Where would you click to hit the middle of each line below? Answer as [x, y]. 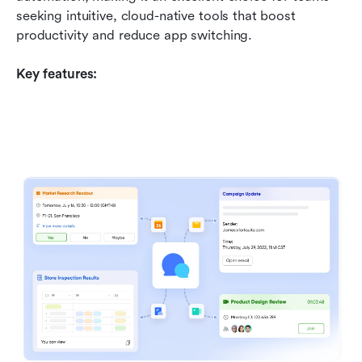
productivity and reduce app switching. [135, 35]
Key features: [57, 74]
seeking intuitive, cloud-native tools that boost [156, 15]
